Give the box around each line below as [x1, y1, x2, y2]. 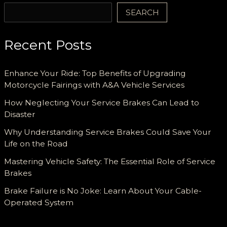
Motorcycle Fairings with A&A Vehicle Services [4, 80, 185, 90]
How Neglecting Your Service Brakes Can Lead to [4, 98, 200, 108]
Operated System [4, 198, 74, 208]
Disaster [4, 109, 36, 120]
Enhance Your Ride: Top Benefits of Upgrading [4, 68, 186, 79]
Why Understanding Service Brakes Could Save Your [4, 127, 212, 137]
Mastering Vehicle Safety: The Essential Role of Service [4, 157, 216, 167]
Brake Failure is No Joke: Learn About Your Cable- [4, 186, 202, 196]
